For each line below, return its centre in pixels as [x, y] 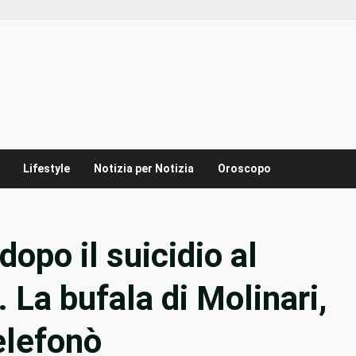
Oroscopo [244, 169]
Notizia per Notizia [144, 169]
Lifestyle [46, 169]
